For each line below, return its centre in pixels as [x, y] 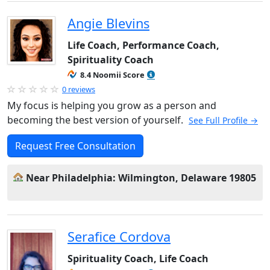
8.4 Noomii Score [112, 75]
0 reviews [79, 89]
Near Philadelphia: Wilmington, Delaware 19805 [141, 178]
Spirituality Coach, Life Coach [138, 259]
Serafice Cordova [119, 237]
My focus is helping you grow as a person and [112, 105]
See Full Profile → [223, 120]
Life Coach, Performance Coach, [143, 45]
